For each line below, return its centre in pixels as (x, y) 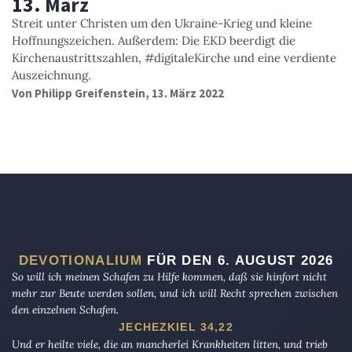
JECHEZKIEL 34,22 (176, 326)
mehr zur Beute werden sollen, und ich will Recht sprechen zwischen (175, 293)
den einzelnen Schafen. (65, 309)
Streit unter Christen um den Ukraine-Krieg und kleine (162, 23)
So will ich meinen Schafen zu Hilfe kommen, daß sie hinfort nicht (169, 276)
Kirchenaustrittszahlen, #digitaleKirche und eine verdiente (174, 57)
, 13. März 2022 (185, 93)
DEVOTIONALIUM (80, 260)
